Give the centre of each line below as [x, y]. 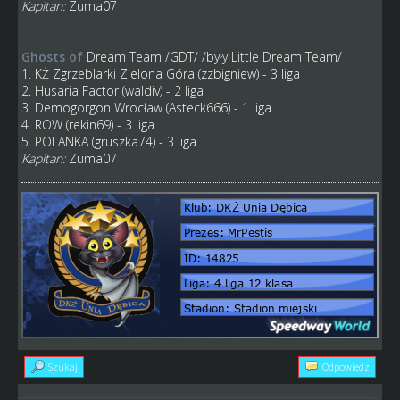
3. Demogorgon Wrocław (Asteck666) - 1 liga [146, 108]
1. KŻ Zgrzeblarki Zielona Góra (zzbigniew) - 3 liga [160, 74]
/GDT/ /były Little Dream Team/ [251, 57]
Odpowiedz [346, 367]
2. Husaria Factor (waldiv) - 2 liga [112, 91]
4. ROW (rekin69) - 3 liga [87, 125]
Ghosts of [52, 57]
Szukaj [62, 367]
